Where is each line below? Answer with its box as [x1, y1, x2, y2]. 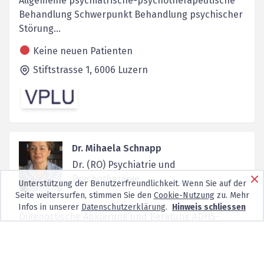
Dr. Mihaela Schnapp [71, 142, 161, 154]
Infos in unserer [18, 202, 81, 212]
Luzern [118, 64, 148, 76]
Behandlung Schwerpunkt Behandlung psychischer [19, 9, 243, 21]
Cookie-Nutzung [153, 190, 214, 200]
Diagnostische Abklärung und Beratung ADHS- [19, 210, 220, 222]
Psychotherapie [71, 173, 140, 184]
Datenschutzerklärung [81, 202, 166, 212]
